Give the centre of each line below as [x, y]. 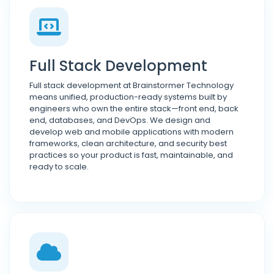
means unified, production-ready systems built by [128, 97]
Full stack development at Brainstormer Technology [131, 85]
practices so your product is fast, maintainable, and [131, 155]
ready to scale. [59, 167]
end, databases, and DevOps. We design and [120, 120]
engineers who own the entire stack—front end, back [134, 109]
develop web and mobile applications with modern [131, 132]
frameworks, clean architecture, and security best [128, 143]
